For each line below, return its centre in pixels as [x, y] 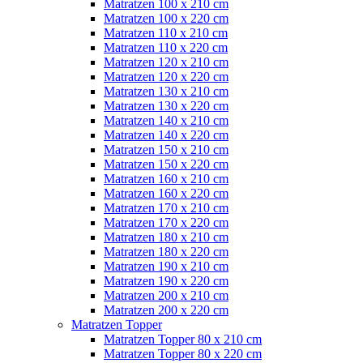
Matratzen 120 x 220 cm [166, 76]
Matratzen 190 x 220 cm [166, 280]
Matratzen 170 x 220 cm [166, 222]
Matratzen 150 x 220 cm [166, 164]
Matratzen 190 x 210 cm [166, 266]
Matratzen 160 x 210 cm [166, 178]
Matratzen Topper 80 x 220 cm [183, 353]
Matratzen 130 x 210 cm [166, 91]
